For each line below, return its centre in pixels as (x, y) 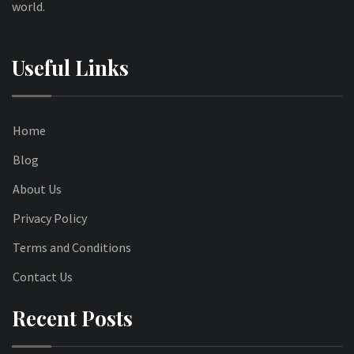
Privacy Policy (50, 218)
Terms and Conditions (72, 247)
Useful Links (70, 67)
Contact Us (43, 276)
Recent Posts (72, 318)
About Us (37, 188)
